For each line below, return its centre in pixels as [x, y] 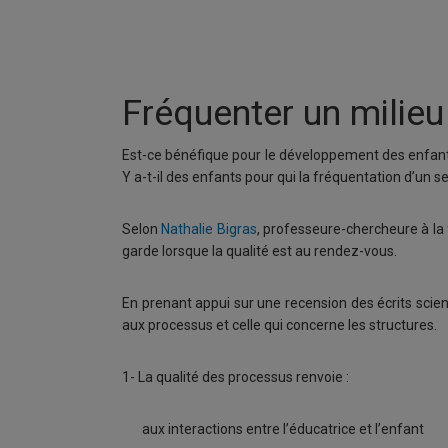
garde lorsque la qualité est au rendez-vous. [259, 251]
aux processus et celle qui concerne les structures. [279, 325]
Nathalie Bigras [209, 229]
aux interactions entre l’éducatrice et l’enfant [283, 429]
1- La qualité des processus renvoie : [235, 377]
